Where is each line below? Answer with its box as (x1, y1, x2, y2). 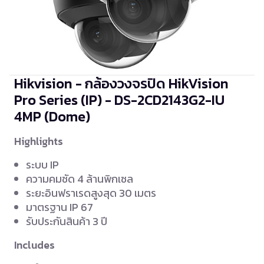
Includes (14, 237, 55, 253)
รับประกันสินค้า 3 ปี (26, 213, 107, 230)
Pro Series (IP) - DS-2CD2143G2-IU (14, 90, 225, 111)
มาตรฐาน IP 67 (26, 199, 93, 216)
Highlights (14, 134, 63, 150)
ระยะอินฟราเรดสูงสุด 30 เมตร (26, 185, 156, 202)
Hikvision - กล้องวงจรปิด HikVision (14, 73, 229, 94)
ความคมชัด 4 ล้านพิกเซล (26, 171, 133, 187)
